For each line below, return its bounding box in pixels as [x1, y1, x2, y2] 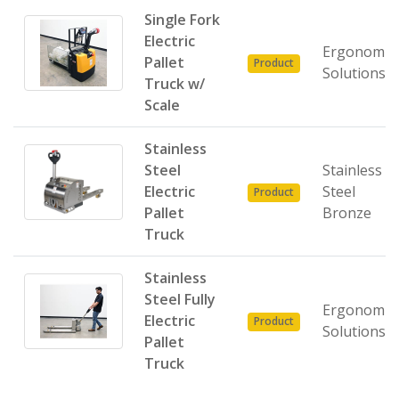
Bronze [322, 203, 371, 223]
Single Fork [144, 10, 220, 29]
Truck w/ [144, 74, 205, 94]
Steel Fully [144, 289, 216, 309]
